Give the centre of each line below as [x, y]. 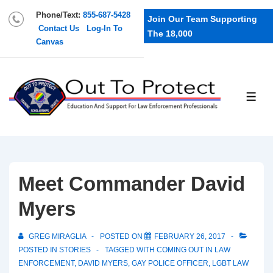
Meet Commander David [132, 183]
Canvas [50, 42]
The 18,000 [170, 34]
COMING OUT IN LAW [193, 250]
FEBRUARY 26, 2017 [190, 236]
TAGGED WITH [131, 250]
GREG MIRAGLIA [57, 236]
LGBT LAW [230, 263]
